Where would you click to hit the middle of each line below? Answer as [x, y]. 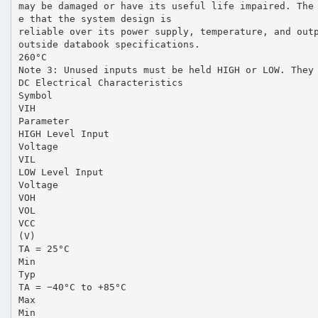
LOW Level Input [61, 172]
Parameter [44, 121]
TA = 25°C [44, 248]
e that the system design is [95, 18]
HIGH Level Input [64, 133]
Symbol [35, 95]
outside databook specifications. [109, 44]
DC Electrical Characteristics [100, 82]
